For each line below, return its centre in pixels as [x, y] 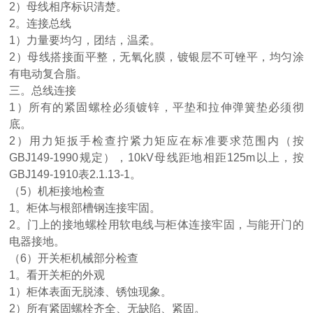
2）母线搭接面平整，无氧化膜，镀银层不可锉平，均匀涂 [156, 57]
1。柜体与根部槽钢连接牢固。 [85, 208]
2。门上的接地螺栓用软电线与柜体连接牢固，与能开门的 [156, 225]
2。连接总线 [41, 24]
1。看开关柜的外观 [57, 275]
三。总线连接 [43, 91]
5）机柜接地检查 [63, 191]
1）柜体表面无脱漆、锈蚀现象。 [91, 292]
